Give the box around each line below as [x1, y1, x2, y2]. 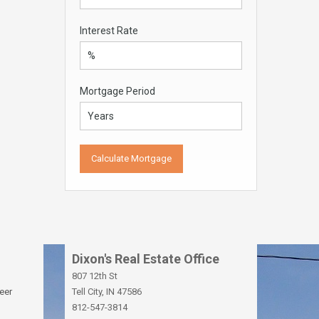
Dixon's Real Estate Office [72, 251, 219, 266]
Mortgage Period [80, 85, 155, 97]
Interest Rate [80, 25, 138, 36]
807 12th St [72, 271, 117, 281]
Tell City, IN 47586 [72, 286, 142, 297]
